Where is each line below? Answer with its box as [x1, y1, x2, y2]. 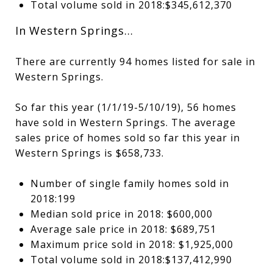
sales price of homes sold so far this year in [15, 130, 240, 144]
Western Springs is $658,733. [15, 146, 164, 160]
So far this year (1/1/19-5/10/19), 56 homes [15, 100, 236, 114]
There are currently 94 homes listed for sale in [15, 54, 255, 68]
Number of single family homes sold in [30, 176, 229, 190]
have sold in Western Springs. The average [15, 115, 236, 129]
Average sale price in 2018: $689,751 [30, 222, 216, 236]
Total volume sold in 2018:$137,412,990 [30, 252, 232, 266]
